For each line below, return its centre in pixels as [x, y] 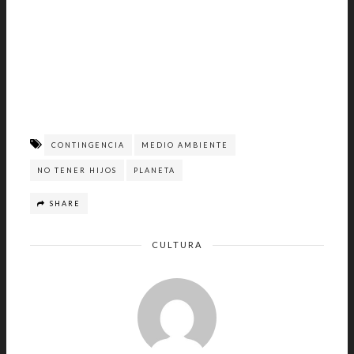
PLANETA [154, 170]
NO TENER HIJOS [77, 170]
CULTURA [177, 245]
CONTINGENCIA [88, 145]
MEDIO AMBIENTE [185, 145]
